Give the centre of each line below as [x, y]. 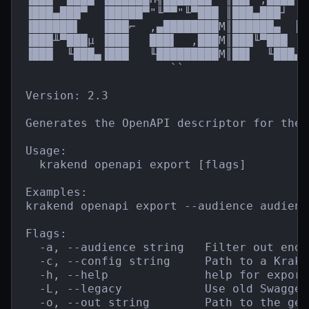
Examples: [57, 192]
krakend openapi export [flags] [136, 165]
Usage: [46, 151]
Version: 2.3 [67, 96]
